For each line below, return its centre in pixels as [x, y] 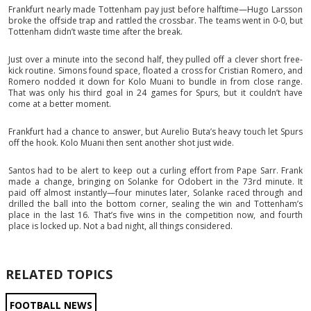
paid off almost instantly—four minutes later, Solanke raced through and [155, 193]
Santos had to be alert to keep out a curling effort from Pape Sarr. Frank [155, 170]
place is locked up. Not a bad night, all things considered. [120, 226]
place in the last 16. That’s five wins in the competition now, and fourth [155, 215]
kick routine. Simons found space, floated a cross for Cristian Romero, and [155, 70]
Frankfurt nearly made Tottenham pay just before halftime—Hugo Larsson [155, 9]
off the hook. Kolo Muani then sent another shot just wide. [121, 143]
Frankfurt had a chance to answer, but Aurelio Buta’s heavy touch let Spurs [155, 132]
